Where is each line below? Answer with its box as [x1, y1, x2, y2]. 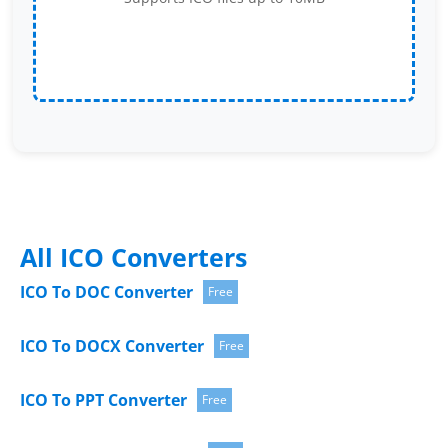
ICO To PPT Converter [20, 388, 187, 411]
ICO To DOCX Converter [20, 334, 204, 357]
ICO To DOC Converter [20, 280, 193, 303]
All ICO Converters [20, 239, 247, 274]
